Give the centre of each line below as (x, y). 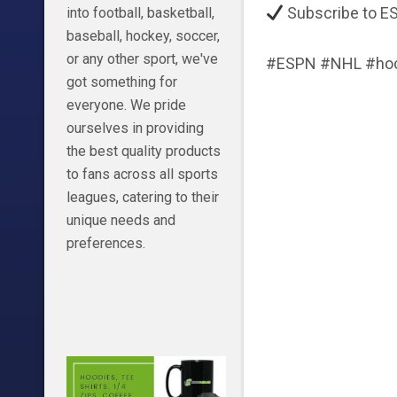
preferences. (105, 244)
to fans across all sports (142, 175)
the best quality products (143, 152)
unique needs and (121, 221)
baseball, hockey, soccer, (143, 36)
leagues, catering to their (142, 198)
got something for (121, 82)
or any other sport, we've (142, 59)
